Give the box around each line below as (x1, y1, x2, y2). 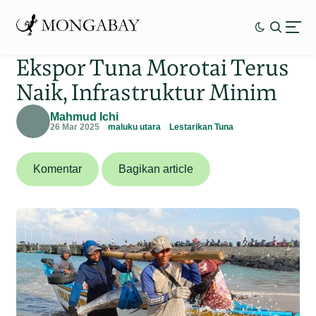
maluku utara (108, 121, 162, 132)
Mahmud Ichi (50, 110, 119, 123)
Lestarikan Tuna (169, 121, 234, 132)
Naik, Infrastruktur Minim (16, 77, 278, 107)
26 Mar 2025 (50, 121, 100, 132)
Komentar (33, 162, 83, 175)
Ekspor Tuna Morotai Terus (16, 52, 290, 82)
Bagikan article (119, 162, 194, 175)
